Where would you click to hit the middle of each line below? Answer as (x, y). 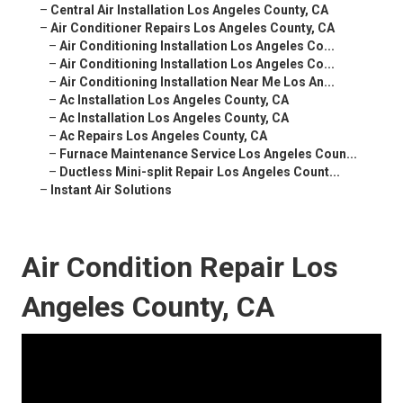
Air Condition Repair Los (180, 268)
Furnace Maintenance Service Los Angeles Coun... (208, 154)
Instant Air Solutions (111, 190)
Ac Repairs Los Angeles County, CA (163, 136)
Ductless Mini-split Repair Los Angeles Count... (200, 172)
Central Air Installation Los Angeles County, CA (189, 10)
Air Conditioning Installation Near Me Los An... (197, 82)
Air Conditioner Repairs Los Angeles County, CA (193, 28)
